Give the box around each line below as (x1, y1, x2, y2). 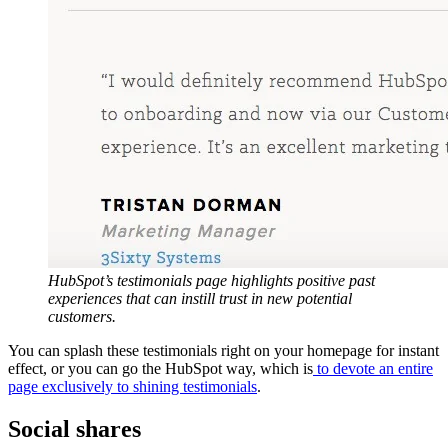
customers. (48, 308, 116, 326)
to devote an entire (313, 360, 433, 378)
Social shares (8, 415, 141, 442)
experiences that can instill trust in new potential (48, 290, 352, 308)
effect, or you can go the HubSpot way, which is (8, 360, 313, 378)
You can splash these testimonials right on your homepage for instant (8, 342, 439, 360)
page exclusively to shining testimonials (8, 378, 257, 396)
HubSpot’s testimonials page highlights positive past (48, 272, 375, 290)
